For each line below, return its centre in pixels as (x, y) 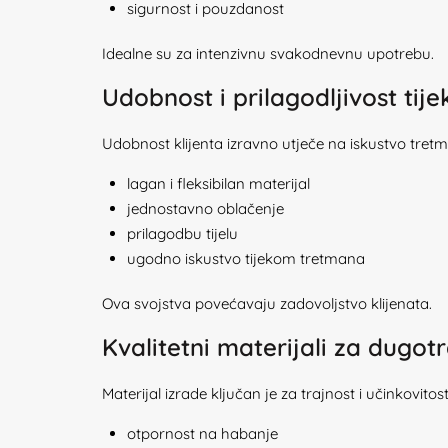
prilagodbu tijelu (182, 233)
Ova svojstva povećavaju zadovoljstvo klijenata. (267, 303)
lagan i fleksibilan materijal (218, 183)
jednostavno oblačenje (205, 208)
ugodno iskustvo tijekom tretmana (246, 258)
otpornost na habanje (202, 433)
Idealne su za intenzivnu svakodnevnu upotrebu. (268, 53)
